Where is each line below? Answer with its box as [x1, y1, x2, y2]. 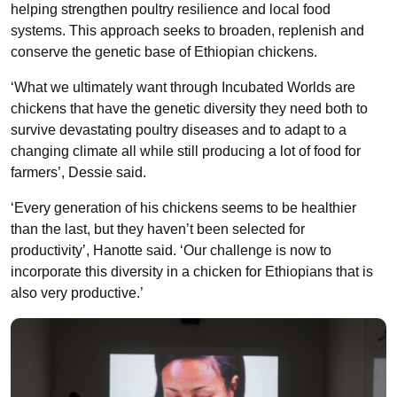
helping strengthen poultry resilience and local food [11, 2, 331, 17]
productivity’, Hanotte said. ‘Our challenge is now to [11, 243, 331, 258]
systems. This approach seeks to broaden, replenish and [11, 23, 364, 38]
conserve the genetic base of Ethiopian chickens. [11, 44, 317, 59]
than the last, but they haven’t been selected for [11, 222, 305, 237]
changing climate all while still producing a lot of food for [11, 144, 361, 159]
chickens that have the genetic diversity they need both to [11, 101, 368, 116]
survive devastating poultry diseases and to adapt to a [11, 122, 346, 137]
